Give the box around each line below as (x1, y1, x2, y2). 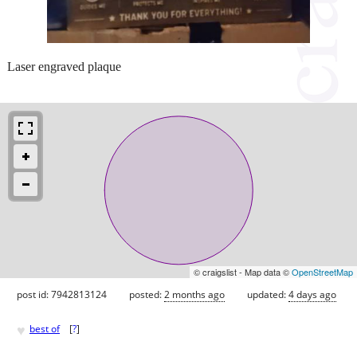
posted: (129, 287, 164, 301)
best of (29, 322, 60, 336)
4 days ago (288, 287, 336, 301)
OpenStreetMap (292, 265, 353, 278)
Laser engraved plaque (7, 59, 121, 73)
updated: (247, 287, 288, 301)
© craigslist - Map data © (194, 265, 292, 278)
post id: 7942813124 (17, 287, 107, 301)
